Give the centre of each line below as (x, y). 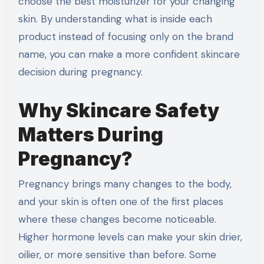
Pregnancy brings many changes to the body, (125, 184)
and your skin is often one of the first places (121, 201)
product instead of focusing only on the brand (126, 37)
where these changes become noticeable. (117, 219)
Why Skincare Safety (118, 111)
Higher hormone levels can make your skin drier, (130, 237)
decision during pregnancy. (80, 72)
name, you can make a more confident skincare (129, 55)
